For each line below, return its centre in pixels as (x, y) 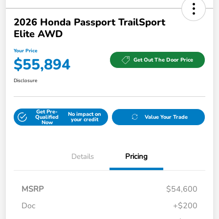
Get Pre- (47, 111)
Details (83, 156)
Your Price (25, 51)
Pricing (136, 156)
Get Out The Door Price (163, 60)
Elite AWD (38, 34)
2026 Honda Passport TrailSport (89, 22)
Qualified (47, 117)
